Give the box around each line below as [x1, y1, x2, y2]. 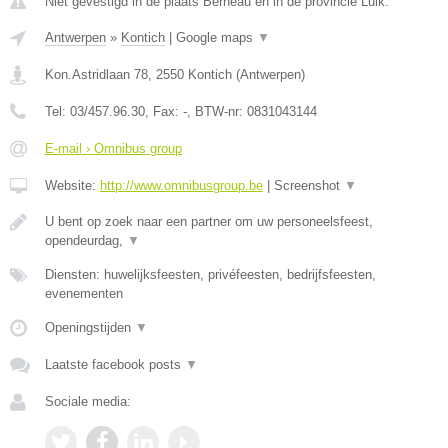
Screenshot [274, 178, 344, 193]
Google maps [176, 30, 257, 45]
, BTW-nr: [187, 104, 247, 119]
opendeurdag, [45, 233, 127, 248]
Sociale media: [45, 394, 131, 409]
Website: [45, 178, 100, 193]
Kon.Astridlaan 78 [45, 67, 148, 82]
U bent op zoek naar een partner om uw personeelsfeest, [45, 214, 373, 229]
